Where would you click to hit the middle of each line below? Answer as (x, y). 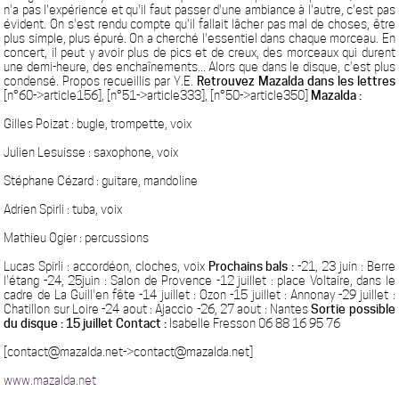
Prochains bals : (251, 266)
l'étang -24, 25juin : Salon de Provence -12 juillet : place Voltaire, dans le (199, 281)
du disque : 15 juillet (59, 323)
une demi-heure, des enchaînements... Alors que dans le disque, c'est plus (199, 67)
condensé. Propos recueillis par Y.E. (100, 81)
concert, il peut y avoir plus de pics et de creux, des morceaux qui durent (199, 53)
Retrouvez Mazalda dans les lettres (296, 81)
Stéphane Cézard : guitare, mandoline (101, 181)
